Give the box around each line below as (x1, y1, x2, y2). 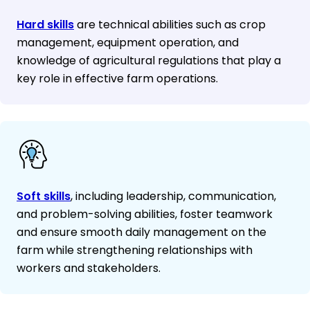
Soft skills (17, 188, 71, 205)
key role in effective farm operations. (17, 71, 218, 87)
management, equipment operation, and (17, 35, 239, 51)
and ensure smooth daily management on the (17, 224, 266, 241)
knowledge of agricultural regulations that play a (17, 53, 281, 69)
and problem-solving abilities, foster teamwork (17, 206, 273, 223)
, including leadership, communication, (71, 188, 276, 205)
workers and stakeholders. (17, 260, 161, 277)
